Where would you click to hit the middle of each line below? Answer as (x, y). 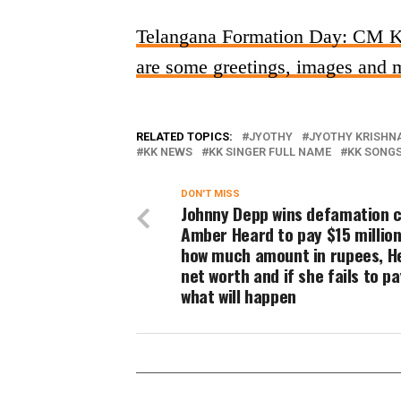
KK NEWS (168, 152)
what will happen (239, 296)
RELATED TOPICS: (184, 137)
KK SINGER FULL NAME (270, 152)
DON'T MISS (210, 194)
